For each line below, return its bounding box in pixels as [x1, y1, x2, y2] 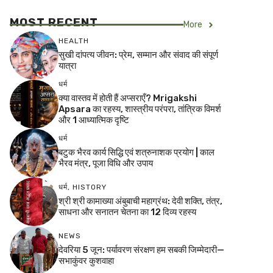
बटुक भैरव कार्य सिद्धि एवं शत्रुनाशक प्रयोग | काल [58, 146, 214, 158]
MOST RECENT [10, 15, 98, 29]
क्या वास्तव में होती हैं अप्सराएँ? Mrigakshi [58, 92, 197, 104]
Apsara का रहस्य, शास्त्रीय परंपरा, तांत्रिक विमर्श [58, 103, 221, 115]
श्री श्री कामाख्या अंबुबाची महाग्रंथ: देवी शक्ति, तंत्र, [58, 195, 222, 207]
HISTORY [73, 182, 107, 191]
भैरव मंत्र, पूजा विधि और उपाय [58, 157, 153, 169]
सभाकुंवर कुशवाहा [58, 255, 114, 266]
